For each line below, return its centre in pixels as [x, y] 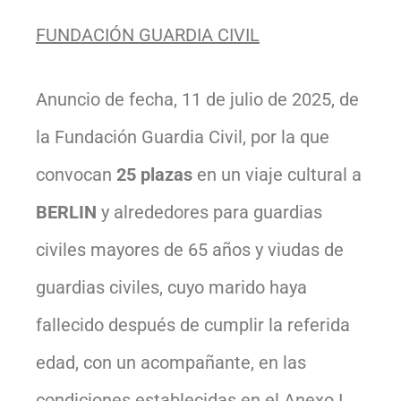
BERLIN [66, 212]
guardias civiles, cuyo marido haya [171, 287]
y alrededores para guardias [209, 212]
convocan [74, 174]
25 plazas [152, 174]
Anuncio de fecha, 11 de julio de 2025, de [197, 99]
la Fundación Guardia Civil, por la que [183, 137]
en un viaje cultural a [277, 174]
